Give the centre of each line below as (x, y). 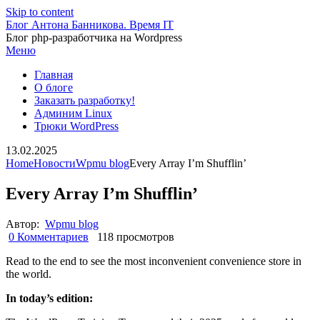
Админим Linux (73, 113)
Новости (55, 163)
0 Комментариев (49, 236)
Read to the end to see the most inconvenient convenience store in (154, 261)
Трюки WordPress (76, 126)
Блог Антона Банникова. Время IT (90, 25)
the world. (29, 274)
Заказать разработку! (85, 100)
